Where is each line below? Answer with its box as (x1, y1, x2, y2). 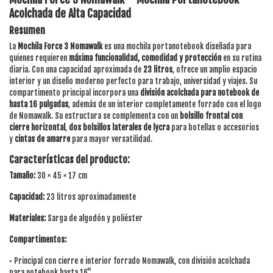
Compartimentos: (9, 235, 66, 245)
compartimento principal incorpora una (9, 88, 140, 98)
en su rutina (221, 53, 261, 63)
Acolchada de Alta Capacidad (9, 7, 131, 21)
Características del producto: (9, 154, 130, 166)
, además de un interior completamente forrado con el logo (68, 99, 261, 110)
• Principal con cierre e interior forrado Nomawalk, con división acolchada (9, 256, 250, 266)
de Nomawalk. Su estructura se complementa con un (9, 111, 180, 121)
